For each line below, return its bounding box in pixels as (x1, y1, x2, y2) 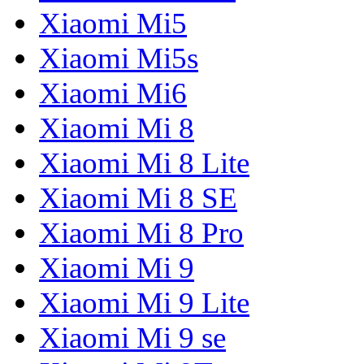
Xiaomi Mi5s (39, 41, 198, 76)
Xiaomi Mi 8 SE (39, 181, 237, 215)
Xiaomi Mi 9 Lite (39, 286, 249, 320)
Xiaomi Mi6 (39, 76, 187, 110)
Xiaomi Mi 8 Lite (39, 146, 249, 180)
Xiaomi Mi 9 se (39, 321, 226, 355)
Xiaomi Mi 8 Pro (39, 216, 244, 250)
